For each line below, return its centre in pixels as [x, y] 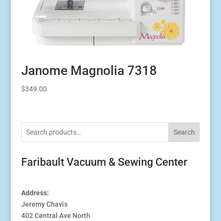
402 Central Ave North [55, 216]
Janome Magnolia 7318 [89, 71]
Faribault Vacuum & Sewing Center [104, 162]
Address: [35, 193]
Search [184, 132]
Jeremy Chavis [44, 204]
